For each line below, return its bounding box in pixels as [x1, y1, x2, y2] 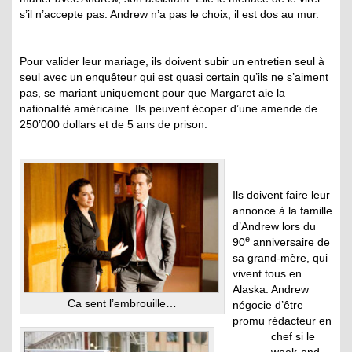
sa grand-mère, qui [233, 251, 328, 264]
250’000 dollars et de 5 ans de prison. [20, 118, 207, 130]
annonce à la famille [233, 204, 332, 217]
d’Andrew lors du [233, 220, 316, 233]
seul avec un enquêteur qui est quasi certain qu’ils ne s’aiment [20, 71, 328, 83]
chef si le [271, 330, 315, 343]
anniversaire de [250, 236, 330, 248]
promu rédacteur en [233, 314, 332, 327]
